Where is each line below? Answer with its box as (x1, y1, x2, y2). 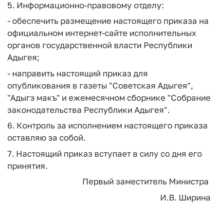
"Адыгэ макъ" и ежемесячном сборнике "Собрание (7, 92, 211, 103)
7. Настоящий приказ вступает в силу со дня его (7, 148, 202, 159)
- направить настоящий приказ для (7, 68, 148, 78)
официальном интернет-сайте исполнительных (7, 28, 196, 38)
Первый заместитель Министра (82, 176, 211, 186)
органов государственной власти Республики (7, 40, 192, 50)
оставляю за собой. (7, 132, 86, 143)
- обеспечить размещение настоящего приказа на (7, 16, 209, 26)
